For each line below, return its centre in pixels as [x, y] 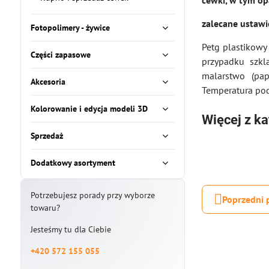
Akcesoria [48, 82]
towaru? [45, 208]
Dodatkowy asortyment [73, 163]
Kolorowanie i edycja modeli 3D [89, 109]
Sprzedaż [47, 136]
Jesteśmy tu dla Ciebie [71, 229]
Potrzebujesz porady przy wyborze [92, 195]
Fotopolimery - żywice [70, 28]
